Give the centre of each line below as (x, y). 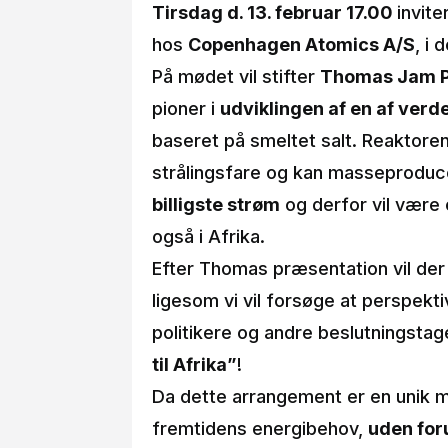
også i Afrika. (208, 236)
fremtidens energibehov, (260, 428)
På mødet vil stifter (236, 76)
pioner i (186, 108)
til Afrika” (194, 364)
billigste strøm (216, 204)
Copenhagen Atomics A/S (301, 44)
